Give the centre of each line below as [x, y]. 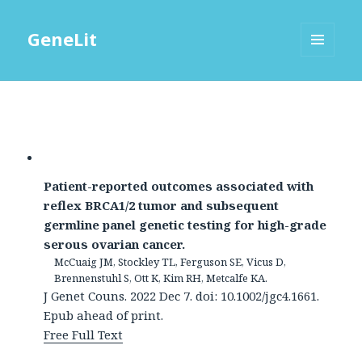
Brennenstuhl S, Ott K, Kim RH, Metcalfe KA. [161, 278]
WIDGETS [324, 90]
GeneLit [63, 39]
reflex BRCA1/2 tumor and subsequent [162, 206]
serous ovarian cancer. [115, 244]
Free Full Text [84, 335]
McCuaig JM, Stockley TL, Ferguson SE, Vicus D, [170, 262]
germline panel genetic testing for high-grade [185, 225]
